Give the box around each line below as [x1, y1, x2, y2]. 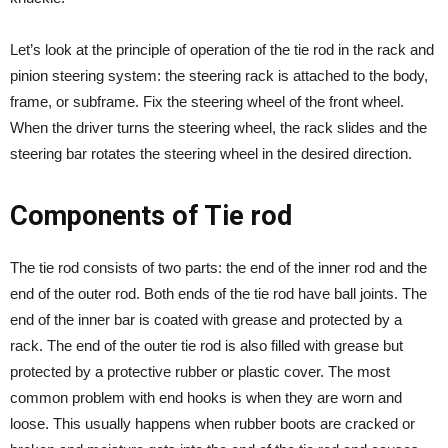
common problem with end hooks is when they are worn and [10, 389, 402, 407]
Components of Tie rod [10, 200, 292, 233]
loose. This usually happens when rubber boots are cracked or [10, 415, 415, 433]
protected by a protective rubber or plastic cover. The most [10, 363, 390, 381]
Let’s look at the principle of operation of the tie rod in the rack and [10, 41, 434, 59]
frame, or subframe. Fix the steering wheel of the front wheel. [10, 93, 404, 111]
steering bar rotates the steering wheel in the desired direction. [10, 145, 412, 163]
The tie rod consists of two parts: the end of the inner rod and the [10, 259, 427, 277]
